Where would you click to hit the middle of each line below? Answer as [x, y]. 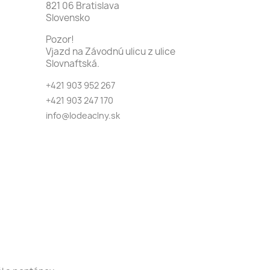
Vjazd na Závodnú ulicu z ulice [111, 51]
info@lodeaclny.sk [83, 115]
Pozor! [60, 39]
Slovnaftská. [73, 63]
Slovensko [68, 17]
